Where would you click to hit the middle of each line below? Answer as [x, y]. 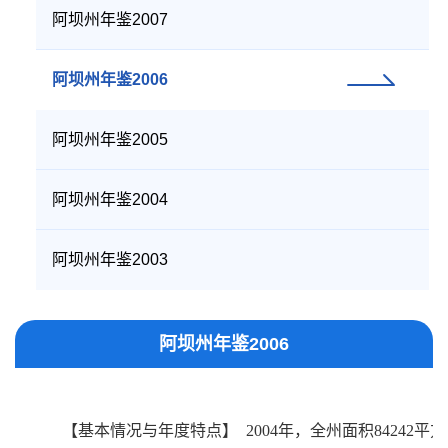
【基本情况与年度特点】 [150, 430]
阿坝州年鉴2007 [109, 19]
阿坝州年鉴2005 [109, 139]
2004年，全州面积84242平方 [342, 430]
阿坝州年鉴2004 [109, 199]
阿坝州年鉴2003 [109, 259]
